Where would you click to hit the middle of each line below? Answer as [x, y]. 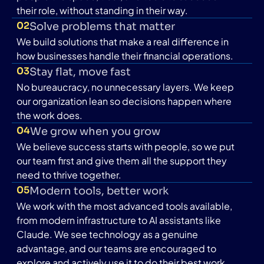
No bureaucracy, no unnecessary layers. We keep [125, 87]
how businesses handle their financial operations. [125, 55]
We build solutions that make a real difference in [123, 41]
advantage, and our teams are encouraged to [116, 248]
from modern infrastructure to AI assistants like [119, 220]
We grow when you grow [95, 131]
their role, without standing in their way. [102, 10]
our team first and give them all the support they [122, 160]
